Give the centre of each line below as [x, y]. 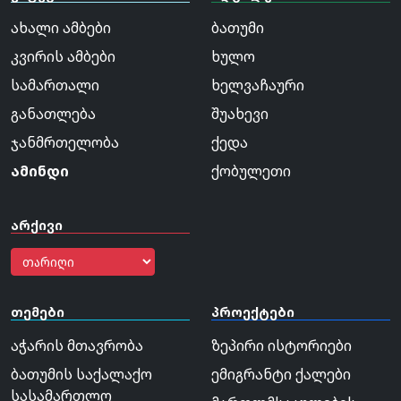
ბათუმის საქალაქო [81, 375]
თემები [38, 312]
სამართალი [55, 85]
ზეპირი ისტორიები [282, 346]
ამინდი [40, 171]
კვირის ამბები [63, 57]
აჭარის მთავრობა [77, 346]
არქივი [37, 226]
